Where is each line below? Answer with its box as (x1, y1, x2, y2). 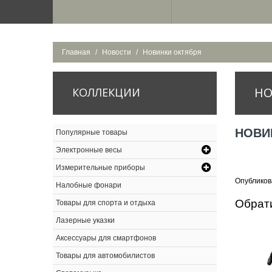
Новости (102, 48, 131, 56)
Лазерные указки (56, 216, 115, 225)
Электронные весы (56, 146, 122, 154)
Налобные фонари (56, 181, 121, 189)
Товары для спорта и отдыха (56, 199, 155, 207)
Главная (62, 48, 90, 56)
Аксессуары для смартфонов (56, 234, 156, 242)
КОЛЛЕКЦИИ (72, 85, 140, 100)
